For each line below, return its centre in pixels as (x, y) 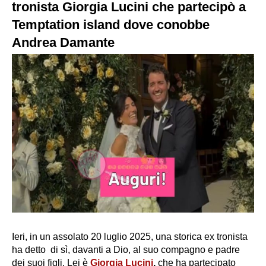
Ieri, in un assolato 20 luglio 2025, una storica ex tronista (130, 237)
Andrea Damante (63, 42)
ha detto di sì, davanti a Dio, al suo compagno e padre (126, 250)
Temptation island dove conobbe (111, 25)
